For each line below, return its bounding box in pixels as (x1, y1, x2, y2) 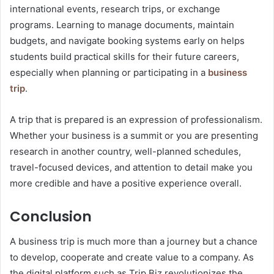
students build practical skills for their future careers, (10, 51, 239, 63)
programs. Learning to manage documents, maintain (10, 19, 234, 31)
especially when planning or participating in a (10, 67, 206, 79)
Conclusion (10, 207, 92, 227)
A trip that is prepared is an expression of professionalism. (10, 114, 262, 126)
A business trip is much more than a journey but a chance (10, 235, 257, 247)
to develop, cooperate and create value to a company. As (10, 251, 254, 263)
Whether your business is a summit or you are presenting (10, 130, 258, 142)
